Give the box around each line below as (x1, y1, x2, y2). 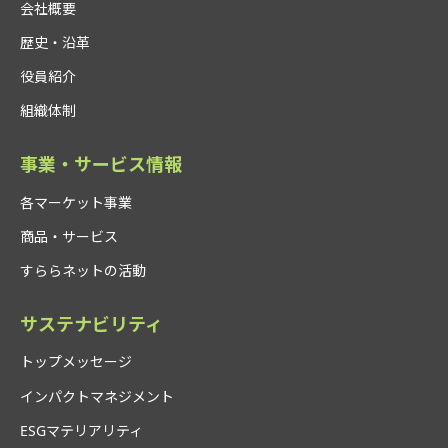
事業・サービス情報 (20, 152, 182, 177)
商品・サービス (20, 226, 118, 246)
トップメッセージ (20, 352, 132, 372)
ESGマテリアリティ (20, 420, 143, 440)
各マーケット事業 (20, 192, 132, 212)
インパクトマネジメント (20, 386, 174, 406)
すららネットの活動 (20, 261, 146, 281)
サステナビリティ (20, 312, 163, 337)
